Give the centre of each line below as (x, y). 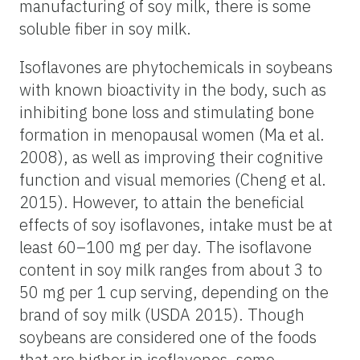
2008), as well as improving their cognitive (171, 157)
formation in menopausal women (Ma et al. (172, 134)
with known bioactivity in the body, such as (173, 89)
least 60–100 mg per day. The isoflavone (166, 247)
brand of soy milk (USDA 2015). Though (162, 314)
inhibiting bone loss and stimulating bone (167, 112)
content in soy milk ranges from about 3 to (171, 269)
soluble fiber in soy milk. (105, 28)
